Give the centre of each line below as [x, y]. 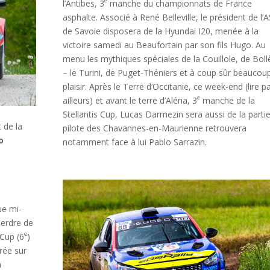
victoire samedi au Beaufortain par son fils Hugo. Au [164, 45]
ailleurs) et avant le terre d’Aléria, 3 [130, 101]
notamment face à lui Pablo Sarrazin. [134, 142]
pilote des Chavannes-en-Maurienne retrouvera [154, 128]
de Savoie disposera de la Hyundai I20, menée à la [160, 31]
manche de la [227, 101]
